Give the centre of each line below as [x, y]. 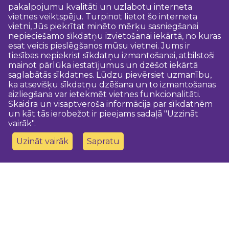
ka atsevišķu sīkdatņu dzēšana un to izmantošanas [112, 85]
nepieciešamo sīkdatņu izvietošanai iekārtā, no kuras [114, 36]
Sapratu [103, 141]
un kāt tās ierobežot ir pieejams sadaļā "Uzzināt [103, 114]
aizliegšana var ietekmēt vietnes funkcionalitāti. [104, 94]
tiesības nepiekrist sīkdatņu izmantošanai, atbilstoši [111, 55]
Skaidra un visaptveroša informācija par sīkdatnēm [110, 104]
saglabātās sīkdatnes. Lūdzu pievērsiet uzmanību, [110, 75]
